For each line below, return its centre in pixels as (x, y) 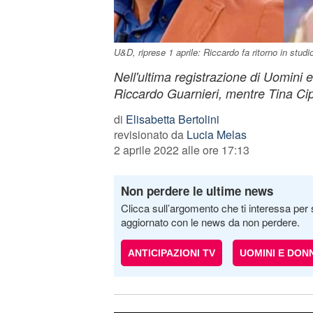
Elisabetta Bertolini (172, 119)
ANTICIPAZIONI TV (171, 253)
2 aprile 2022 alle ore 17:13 (181, 150)
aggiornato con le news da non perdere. (210, 222)
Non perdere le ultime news (197, 191)
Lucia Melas (216, 134)
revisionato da (150, 134)
